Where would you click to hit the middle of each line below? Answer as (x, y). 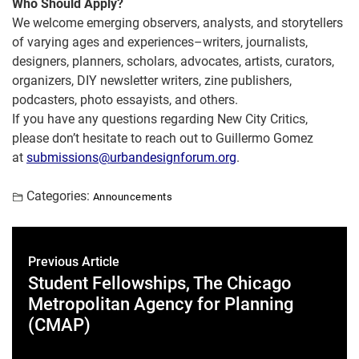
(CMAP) (59, 325)
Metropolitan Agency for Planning (161, 304)
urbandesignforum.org (173, 157)
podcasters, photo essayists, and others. (125, 100)
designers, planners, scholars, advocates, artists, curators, (173, 61)
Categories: (58, 196)
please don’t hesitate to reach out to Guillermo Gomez (163, 138)
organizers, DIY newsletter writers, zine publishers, (152, 81)
